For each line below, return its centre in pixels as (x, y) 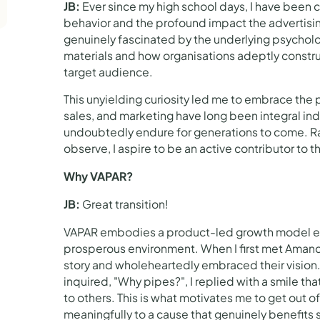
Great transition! (124, 204)
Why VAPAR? (99, 177)
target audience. (109, 72)
